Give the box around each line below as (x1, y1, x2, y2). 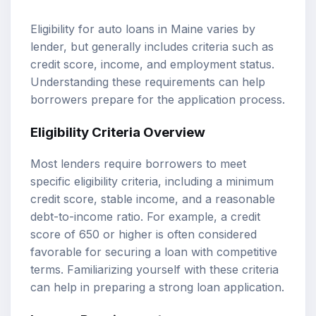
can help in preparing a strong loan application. (30, 280, 284, 295)
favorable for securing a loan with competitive (30, 245, 277, 260)
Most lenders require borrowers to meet (30, 157, 246, 171)
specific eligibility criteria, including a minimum (30, 174, 274, 189)
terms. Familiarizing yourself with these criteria (30, 262, 279, 277)
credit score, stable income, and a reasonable (30, 192, 275, 207)
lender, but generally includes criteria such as (30, 39, 274, 54)
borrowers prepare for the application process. (30, 92, 285, 107)
